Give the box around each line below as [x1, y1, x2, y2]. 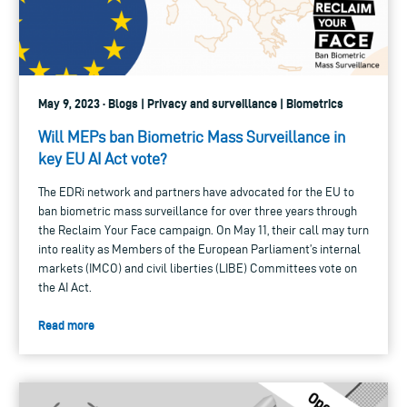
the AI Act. [38, 280, 92, 294]
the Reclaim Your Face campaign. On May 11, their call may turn [38, 223, 369, 237]
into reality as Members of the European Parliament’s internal [38, 242, 361, 256]
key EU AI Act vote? [38, 149, 167, 167]
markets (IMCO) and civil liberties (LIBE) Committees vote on [38, 261, 357, 275]
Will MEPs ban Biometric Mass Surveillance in [38, 127, 345, 145]
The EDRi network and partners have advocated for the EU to [38, 184, 354, 199]
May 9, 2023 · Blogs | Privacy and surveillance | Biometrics [38, 95, 343, 111]
